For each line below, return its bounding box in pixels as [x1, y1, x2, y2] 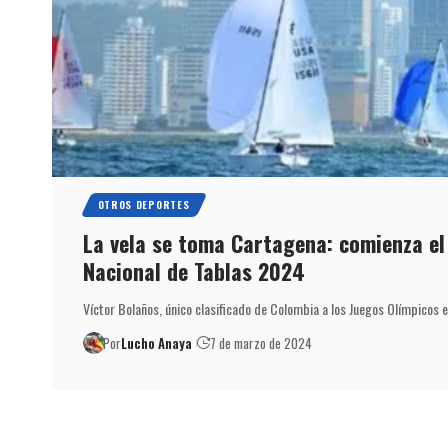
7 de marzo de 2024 [210, 333, 313, 354]
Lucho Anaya [121, 333, 193, 354]
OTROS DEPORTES [97, 197, 190, 213]
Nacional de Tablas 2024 [82, 255, 305, 288]
